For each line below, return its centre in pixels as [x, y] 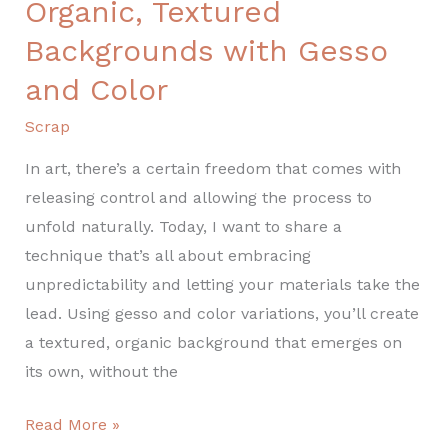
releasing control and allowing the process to [198, 198]
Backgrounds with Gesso [206, 51]
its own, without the [101, 372]
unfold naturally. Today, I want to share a [183, 227]
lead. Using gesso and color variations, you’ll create [221, 314]
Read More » [72, 425]
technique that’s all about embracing [167, 256]
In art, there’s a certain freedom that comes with [212, 169]
